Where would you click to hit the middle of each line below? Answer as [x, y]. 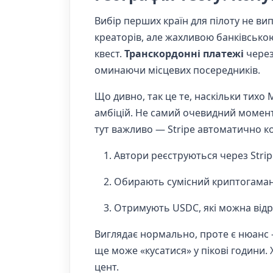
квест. [108, 53]
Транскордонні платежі [184, 53]
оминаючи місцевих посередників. [177, 70]
